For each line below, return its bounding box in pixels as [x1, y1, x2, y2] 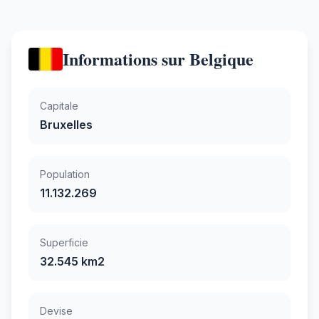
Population [40, 167, 90, 180]
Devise [40, 304, 73, 317]
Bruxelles [40, 117, 93, 132]
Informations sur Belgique [63, 46, 253, 71]
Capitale [40, 99, 78, 112]
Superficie [40, 236, 88, 249]
